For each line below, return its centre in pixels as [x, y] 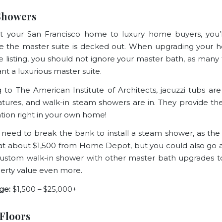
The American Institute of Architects [86, 90]
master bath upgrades [171, 158]
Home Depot [105, 146]
